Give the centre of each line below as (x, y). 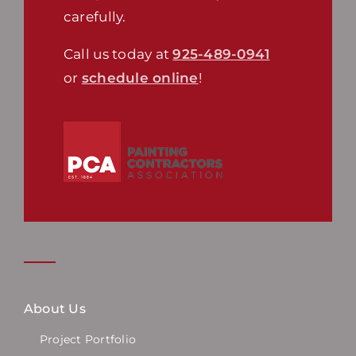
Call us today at (118, 54)
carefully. (95, 17)
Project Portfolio (88, 340)
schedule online (140, 78)
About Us (54, 309)
